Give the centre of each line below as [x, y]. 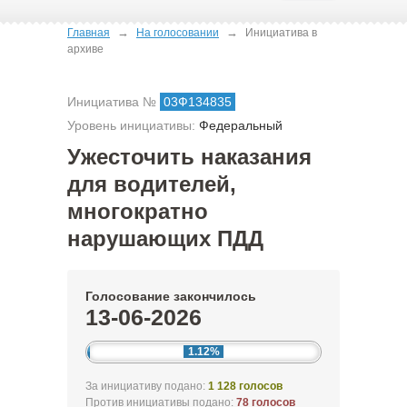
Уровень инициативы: [131, 125]
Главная [89, 33]
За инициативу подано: [147, 386]
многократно [138, 211]
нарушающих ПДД [165, 238]
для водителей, [152, 184]
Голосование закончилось [171, 296]
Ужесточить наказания [189, 157]
